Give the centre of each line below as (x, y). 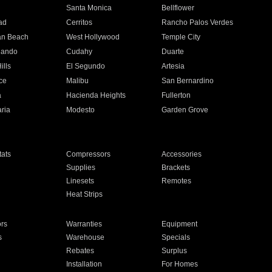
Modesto (80, 110)
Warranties (84, 224)
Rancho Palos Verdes (198, 22)
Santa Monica (89, 8)
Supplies (80, 168)
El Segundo (85, 66)
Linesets (80, 181)
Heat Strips (84, 194)
